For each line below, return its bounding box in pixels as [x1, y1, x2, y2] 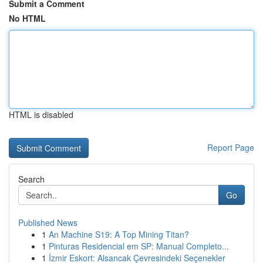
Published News [18, 217, 77, 228]
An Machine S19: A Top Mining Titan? [49, 228, 189, 240]
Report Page [207, 141, 254, 153]
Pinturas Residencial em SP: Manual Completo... [49, 240, 229, 252]
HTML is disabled [9, 109, 73, 120]
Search [18, 173, 45, 185]
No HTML [9, 12, 46, 24]
